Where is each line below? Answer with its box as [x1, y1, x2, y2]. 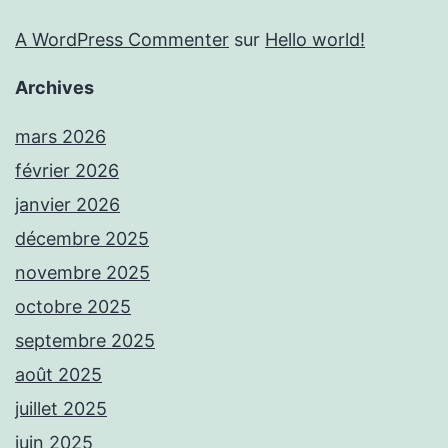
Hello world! [265, 29, 365, 51]
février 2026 [15, 160, 119, 182]
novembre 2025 [15, 262, 150, 284]
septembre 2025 [15, 330, 155, 352]
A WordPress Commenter [15, 29, 229, 51]
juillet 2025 [15, 398, 107, 420]
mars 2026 [15, 126, 106, 148]
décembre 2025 [15, 228, 149, 250]
